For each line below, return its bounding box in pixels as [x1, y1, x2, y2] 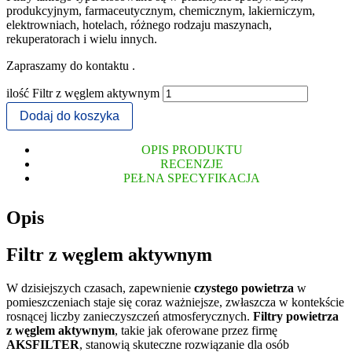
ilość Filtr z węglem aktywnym [6, 86, 159, 100]
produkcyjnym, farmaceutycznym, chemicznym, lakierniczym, [6, 3, 315, 17]
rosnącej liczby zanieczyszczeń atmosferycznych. [6, 309, 253, 323]
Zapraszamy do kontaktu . [6, 58, 135, 72]
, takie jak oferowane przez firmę [115, 323, 277, 337]
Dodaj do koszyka [20, 108, 119, 123]
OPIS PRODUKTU [141, 142, 243, 156]
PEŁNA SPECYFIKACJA [123, 170, 260, 185]
